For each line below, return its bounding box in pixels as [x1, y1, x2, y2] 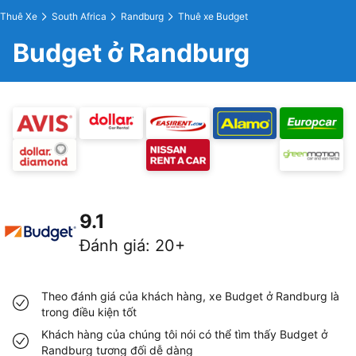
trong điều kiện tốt [41, 305, 137, 319]
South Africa [52, 10, 106, 22]
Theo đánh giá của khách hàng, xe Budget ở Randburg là [41, 289, 339, 303]
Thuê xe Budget [178, 10, 248, 22]
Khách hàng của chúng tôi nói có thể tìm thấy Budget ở [41, 327, 327, 341]
